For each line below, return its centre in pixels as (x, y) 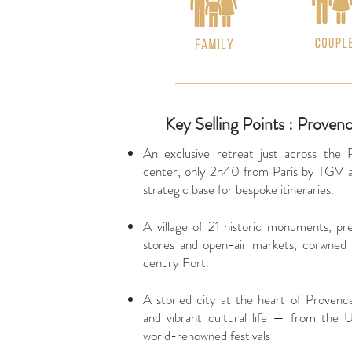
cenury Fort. (178, 262)
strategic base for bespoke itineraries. (238, 189)
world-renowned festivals (207, 335)
